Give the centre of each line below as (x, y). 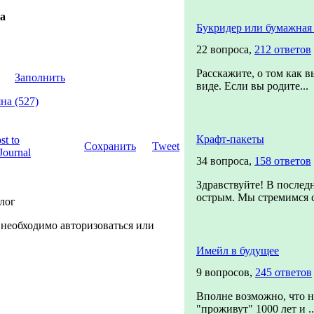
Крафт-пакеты (230, 139)
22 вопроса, (225, 49)
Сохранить (110, 146)
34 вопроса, (225, 161)
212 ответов (283, 49)
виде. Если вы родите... (252, 86)
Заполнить (40, 77)
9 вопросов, (226, 272)
